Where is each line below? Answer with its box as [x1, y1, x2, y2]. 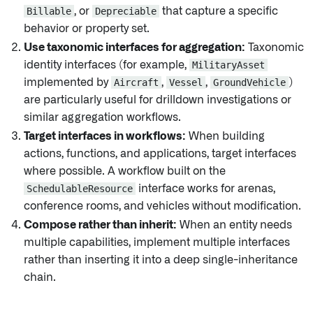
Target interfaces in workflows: [24, 131, 186, 142]
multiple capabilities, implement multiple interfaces [24, 237, 290, 248]
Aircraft [114, 77, 159, 88]
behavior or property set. [24, 23, 150, 34]
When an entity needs [177, 219, 292, 231]
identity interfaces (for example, [24, 59, 189, 71]
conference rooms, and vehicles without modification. [24, 201, 301, 212]
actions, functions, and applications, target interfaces [24, 148, 296, 159]
